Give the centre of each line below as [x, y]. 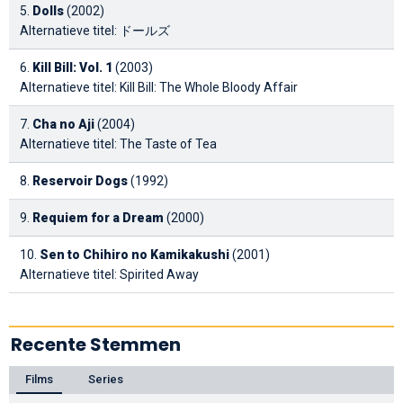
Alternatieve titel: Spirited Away [109, 274]
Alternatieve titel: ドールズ [95, 30]
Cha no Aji [63, 124]
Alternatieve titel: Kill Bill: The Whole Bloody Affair [159, 87]
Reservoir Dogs [80, 180]
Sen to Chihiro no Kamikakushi [134, 254]
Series [106, 379]
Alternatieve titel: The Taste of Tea [118, 143]
